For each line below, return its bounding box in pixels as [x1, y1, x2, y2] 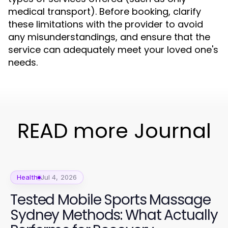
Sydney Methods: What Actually [10, 205, 218, 225]
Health [17, 173, 38, 181]
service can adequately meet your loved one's [8, 43, 218, 56]
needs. [8, 56, 38, 69]
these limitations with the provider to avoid [8, 18, 203, 31]
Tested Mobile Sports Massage [10, 190, 211, 210]
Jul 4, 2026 [40, 173, 77, 181]
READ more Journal [17, 117, 211, 145]
